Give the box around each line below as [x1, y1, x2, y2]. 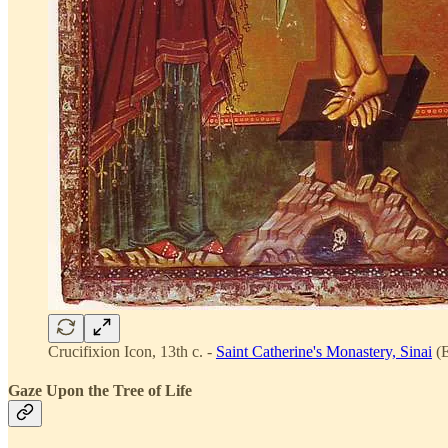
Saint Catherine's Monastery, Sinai [216, 343, 432, 361]
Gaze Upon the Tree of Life [8, 382, 192, 400]
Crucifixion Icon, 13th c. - [48, 343, 216, 361]
